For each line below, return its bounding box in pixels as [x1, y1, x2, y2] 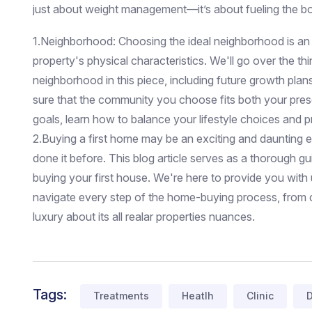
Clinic [247, 290, 274, 302]
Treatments [93, 290, 149, 302]
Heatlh [182, 290, 214, 302]
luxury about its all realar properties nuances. [33, 209, 255, 224]
